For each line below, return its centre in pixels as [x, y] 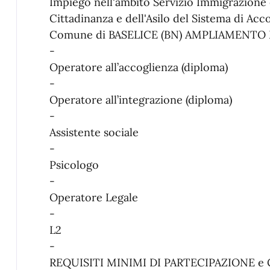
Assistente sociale [94, 132]
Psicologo [74, 165]
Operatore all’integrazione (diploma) [140, 99]
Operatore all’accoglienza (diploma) [138, 67]
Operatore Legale [93, 197]
